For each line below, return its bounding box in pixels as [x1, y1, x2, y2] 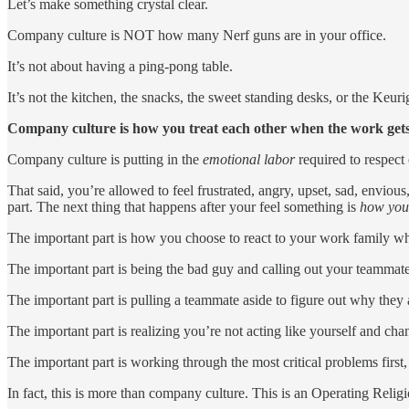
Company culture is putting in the [7, 151, 203, 167]
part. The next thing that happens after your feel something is [7, 198, 360, 215]
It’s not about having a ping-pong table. [7, 58, 233, 74]
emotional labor [203, 151, 295, 167]
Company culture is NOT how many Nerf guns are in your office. [7, 26, 386, 43]
